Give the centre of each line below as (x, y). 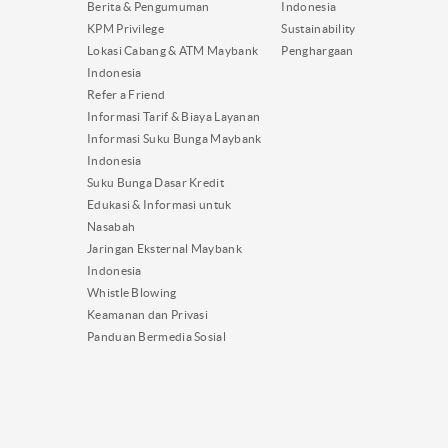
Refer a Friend (126, 94)
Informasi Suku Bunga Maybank (174, 138)
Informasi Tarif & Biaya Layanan (174, 116)
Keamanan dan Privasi (147, 314)
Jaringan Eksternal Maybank (164, 248)
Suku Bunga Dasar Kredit (155, 182)
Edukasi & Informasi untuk (159, 204)
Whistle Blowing (132, 292)
